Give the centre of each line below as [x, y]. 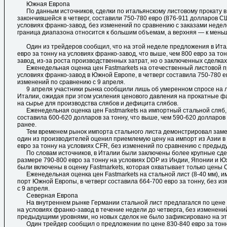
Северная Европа [48, 196]
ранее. [27, 125]
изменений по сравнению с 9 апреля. [71, 82]
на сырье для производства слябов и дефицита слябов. [98, 104]
